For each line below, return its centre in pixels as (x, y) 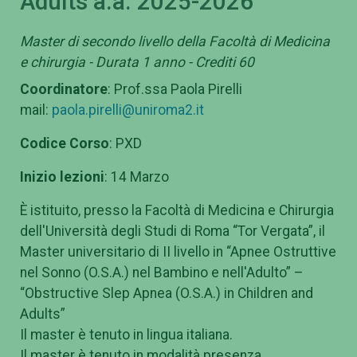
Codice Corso (65, 143)
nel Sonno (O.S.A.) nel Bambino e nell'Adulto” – (162, 272)
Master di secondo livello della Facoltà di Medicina (175, 41)
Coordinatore (64, 89)
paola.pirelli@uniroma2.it (128, 110)
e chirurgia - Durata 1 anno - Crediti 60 (137, 62)
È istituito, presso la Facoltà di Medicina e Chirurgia (177, 210)
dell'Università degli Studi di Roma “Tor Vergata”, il (173, 231)
